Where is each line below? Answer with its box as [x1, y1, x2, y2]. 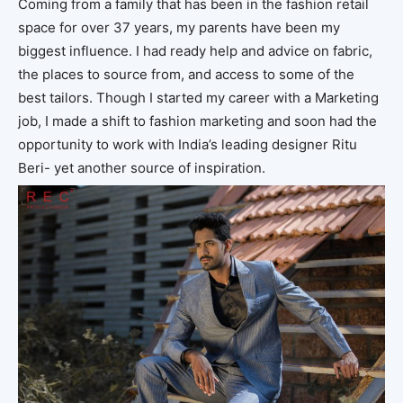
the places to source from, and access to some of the [18, 66, 354, 84]
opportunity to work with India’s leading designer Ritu [18, 136, 357, 154]
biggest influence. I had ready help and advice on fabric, [18, 42, 372, 60]
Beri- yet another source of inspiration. [18, 159, 265, 177]
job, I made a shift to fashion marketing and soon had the [18, 112, 377, 130]
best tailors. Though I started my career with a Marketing [18, 89, 379, 107]
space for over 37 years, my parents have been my [18, 19, 340, 37]
